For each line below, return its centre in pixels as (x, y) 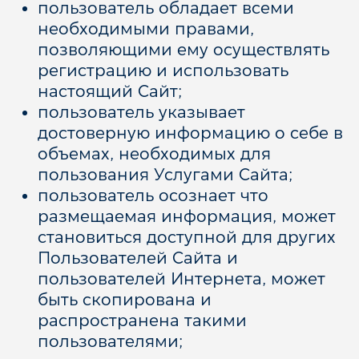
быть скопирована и (124, 300)
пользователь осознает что (153, 196)
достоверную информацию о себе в (190, 133)
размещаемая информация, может (186, 216)
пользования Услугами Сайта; (165, 175)
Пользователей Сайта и (137, 258)
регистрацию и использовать (163, 71)
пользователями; (110, 341)
